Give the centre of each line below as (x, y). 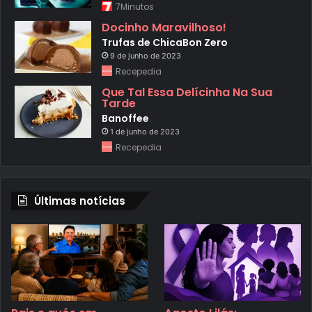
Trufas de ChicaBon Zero (165, 43)
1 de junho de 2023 (145, 132)
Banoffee (125, 119)
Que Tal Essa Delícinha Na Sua (187, 93)
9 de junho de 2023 (146, 56)
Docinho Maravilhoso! (164, 28)
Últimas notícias (80, 201)
